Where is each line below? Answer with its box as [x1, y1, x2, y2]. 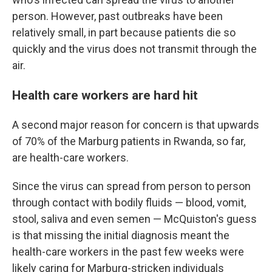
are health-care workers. [12, 151, 129, 164]
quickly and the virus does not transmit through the [12, 42, 257, 55]
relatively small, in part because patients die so [12, 26, 236, 39]
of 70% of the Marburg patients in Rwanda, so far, [12, 135, 245, 148]
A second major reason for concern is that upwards [12, 118, 259, 131]
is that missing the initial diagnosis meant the [12, 229, 229, 242]
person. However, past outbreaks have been [12, 10, 223, 22]
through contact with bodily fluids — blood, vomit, [12, 196, 246, 209]
